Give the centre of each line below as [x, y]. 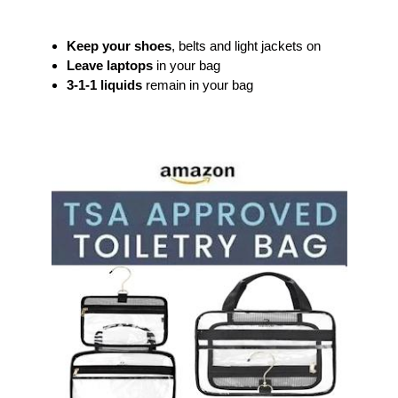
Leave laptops [110, 65]
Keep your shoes [119, 45]
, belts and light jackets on [246, 45]
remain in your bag [198, 84]
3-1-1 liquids [104, 84]
